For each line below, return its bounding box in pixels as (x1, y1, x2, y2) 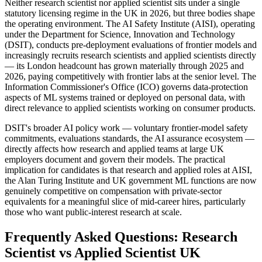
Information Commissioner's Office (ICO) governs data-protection (5, 82, 248, 92)
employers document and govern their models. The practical (5, 154, 225, 165)
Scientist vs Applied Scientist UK (5, 245, 201, 261)
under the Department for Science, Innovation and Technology (5, 29, 235, 40)
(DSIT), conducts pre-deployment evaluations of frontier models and (5, 40, 257, 50)
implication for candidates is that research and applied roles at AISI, (5, 165, 252, 175)
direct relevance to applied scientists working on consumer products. (5, 103, 256, 113)
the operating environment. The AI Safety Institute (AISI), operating (5, 19, 255, 29)
